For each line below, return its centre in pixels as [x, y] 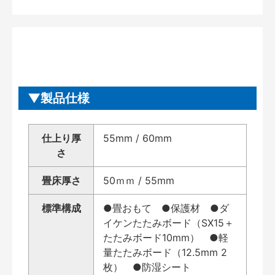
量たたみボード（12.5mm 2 [165, 252]
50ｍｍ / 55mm [139, 180]
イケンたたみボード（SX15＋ [168, 223]
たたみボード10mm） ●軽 [166, 237]
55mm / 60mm [137, 138]
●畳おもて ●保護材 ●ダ [166, 208]
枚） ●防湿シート [147, 267]
